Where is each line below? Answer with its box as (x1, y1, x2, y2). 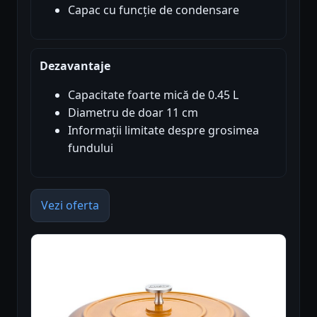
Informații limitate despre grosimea (68, 122, 259, 138)
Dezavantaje (40, 57, 110, 74)
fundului (68, 139, 113, 156)
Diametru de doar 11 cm (68, 104, 198, 120)
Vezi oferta (41, 197, 99, 213)
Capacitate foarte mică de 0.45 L (68, 86, 238, 103)
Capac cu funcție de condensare (68, 1, 239, 18)
